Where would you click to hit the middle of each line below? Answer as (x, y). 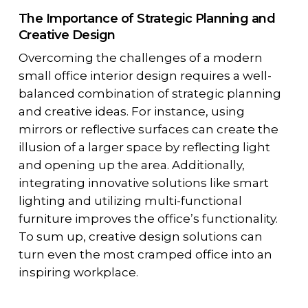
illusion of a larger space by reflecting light (144, 147)
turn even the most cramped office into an (145, 255)
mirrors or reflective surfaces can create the (148, 130)
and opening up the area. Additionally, (131, 165)
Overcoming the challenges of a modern (140, 58)
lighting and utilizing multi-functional (130, 201)
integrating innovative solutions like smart (143, 183)
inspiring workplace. (78, 273)
